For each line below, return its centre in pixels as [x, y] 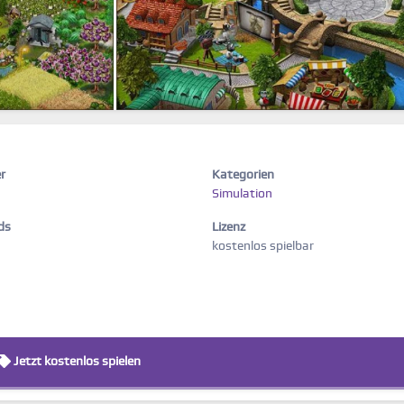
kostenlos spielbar [262, 246]
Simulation [242, 194]
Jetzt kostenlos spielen [75, 362]
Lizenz [228, 227]
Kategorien [243, 175]
